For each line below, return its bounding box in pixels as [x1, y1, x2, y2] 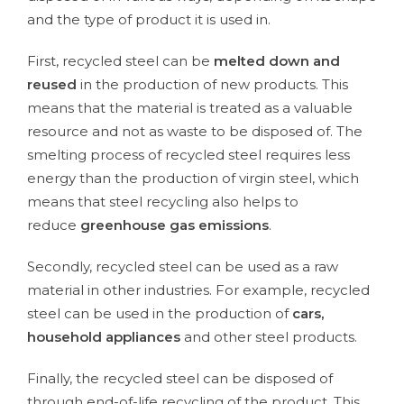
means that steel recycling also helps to [27, 193, 298, 211]
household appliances [27, 328, 180, 346]
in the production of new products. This [80, 76, 348, 94]
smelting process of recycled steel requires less [27, 146, 350, 164]
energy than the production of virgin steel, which [27, 170, 359, 188]
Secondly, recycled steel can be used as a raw [27, 258, 338, 276]
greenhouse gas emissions [80, 216, 269, 234]
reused [27, 76, 80, 94]
